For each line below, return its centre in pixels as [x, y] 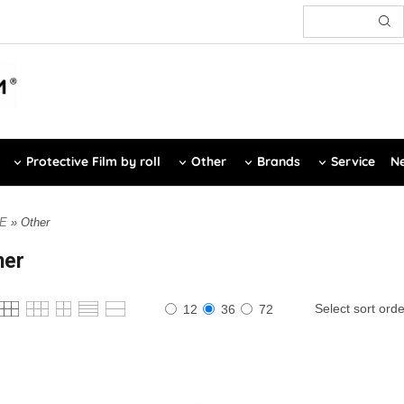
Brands [279, 162]
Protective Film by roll [93, 162]
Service [353, 162]
